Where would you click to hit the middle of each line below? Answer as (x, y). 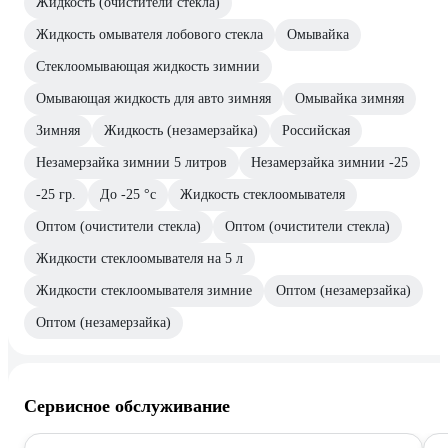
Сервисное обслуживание (127, 406)
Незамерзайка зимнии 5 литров (131, 163)
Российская (316, 131)
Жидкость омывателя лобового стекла (149, 35)
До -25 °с (128, 195)
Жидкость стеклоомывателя (262, 195)
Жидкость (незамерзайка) (181, 131)
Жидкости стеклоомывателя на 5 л (139, 259)
